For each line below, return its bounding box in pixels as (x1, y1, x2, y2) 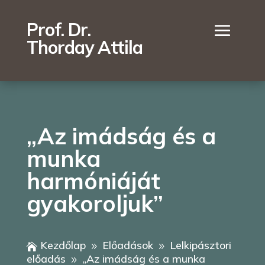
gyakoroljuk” (26, 189, 163, 218)
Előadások (102, 238, 153, 252)
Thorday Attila (26, 36, 143, 59)
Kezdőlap (40, 238, 86, 252)
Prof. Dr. (26, 18, 91, 41)
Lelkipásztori (169, 238, 231, 252)
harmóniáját (26, 167, 160, 195)
